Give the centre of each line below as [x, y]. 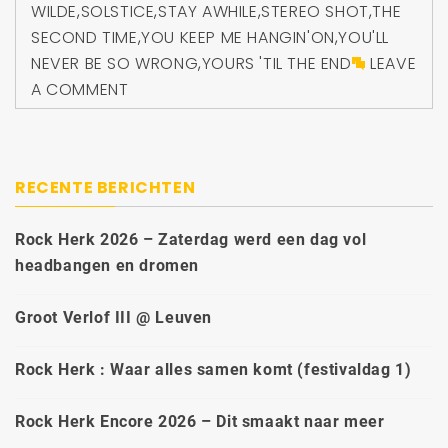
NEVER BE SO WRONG [115, 64]
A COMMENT [80, 90]
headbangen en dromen [107, 266]
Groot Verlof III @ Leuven [113, 318]
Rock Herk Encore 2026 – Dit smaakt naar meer [200, 422]
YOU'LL [364, 38]
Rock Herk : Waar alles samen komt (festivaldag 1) [213, 370]
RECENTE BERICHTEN [105, 188]
